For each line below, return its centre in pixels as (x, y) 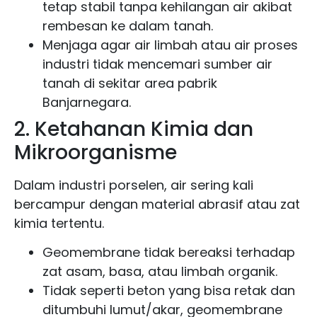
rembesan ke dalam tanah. (128, 25)
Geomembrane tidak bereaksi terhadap (169, 253)
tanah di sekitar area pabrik (130, 83)
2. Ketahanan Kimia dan (134, 129)
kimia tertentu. (59, 223)
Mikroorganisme (96, 152)
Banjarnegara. (87, 102)
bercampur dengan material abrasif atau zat (157, 204)
